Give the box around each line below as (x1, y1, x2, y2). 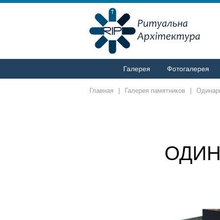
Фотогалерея (166, 64, 209, 73)
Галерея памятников (125, 87, 185, 95)
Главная (89, 87, 113, 95)
